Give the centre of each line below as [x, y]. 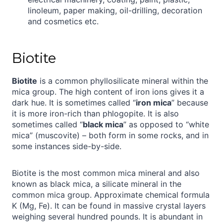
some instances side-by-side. [67, 146]
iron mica [154, 102]
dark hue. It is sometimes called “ [74, 102]
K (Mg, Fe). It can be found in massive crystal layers [109, 205]
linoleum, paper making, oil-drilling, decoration [115, 10]
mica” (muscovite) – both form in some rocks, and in [110, 135]
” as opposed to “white [166, 124]
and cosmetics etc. [63, 21]
